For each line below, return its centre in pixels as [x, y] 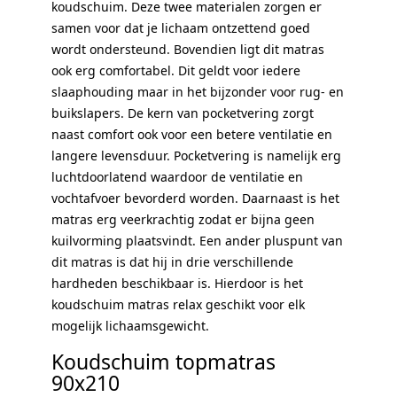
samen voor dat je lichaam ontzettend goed [181, 27]
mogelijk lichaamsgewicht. [130, 325]
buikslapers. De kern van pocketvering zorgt [183, 113]
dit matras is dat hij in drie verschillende [172, 261]
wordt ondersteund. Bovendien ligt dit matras [188, 49]
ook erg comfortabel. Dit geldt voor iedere [176, 70]
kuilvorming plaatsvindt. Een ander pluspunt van [197, 240]
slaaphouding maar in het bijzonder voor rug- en [198, 91]
